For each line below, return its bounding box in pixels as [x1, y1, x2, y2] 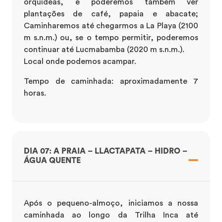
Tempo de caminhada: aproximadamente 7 [24, 77, 198, 85]
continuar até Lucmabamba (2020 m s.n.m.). [24, 45, 184, 54]
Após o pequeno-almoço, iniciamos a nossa [24, 199, 198, 207]
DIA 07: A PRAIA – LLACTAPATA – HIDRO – [24, 147, 187, 155]
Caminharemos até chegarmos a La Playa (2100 [24, 21, 198, 30]
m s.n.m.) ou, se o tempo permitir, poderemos [24, 33, 198, 42]
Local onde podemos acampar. [24, 57, 136, 65]
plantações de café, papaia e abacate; [24, 9, 198, 18]
